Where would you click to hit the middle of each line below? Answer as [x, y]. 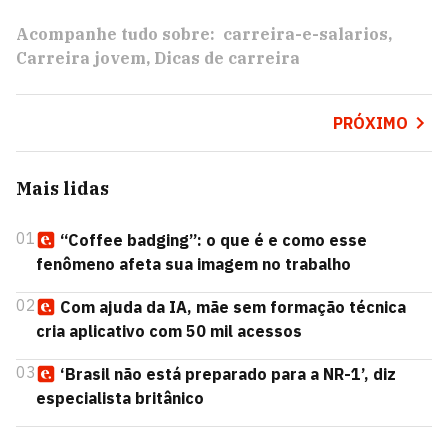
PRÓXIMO [370, 123]
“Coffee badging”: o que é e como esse [213, 240]
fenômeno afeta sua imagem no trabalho [193, 264]
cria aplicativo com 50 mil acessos [169, 331]
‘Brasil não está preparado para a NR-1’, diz [228, 374]
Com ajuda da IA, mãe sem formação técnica [233, 307]
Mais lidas [62, 188]
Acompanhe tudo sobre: [115, 34]
